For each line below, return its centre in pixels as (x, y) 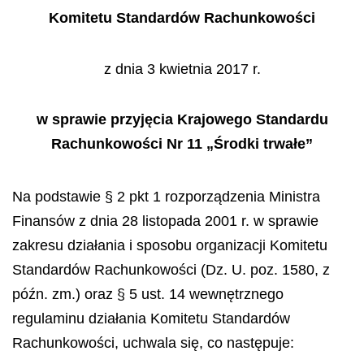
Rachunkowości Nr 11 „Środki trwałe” (182, 144)
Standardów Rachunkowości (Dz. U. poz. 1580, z (171, 269)
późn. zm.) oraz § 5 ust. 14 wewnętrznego (148, 294)
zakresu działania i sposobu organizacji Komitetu (170, 245)
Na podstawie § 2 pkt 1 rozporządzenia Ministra (166, 196)
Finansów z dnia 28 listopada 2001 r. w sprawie (165, 221)
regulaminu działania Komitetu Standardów (151, 318)
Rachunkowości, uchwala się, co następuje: (153, 342)
